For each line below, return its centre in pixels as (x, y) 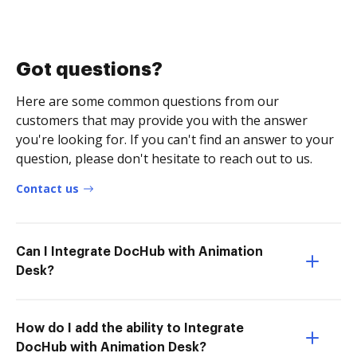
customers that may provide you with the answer (162, 120)
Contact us (47, 188)
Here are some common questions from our (147, 101)
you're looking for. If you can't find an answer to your (175, 139)
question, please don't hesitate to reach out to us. (164, 158)
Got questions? (89, 69)
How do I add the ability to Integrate (130, 328)
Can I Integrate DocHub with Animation (139, 251)
